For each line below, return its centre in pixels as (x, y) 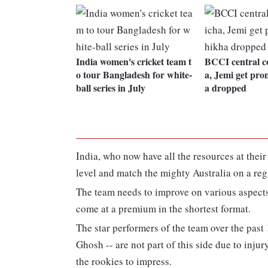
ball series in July (111, 88)
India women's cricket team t (134, 62)
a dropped (225, 88)
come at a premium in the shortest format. (163, 209)
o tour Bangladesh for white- (134, 75)
